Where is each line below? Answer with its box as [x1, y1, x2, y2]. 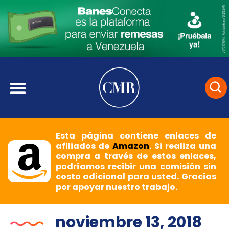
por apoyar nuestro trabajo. [55, 181, 177, 193]
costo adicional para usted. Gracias [55, 171, 216, 183]
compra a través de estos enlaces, [55, 150, 216, 163]
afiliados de [55, 140, 113, 152]
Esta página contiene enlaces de [55, 130, 216, 142]
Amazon [112, 140, 150, 152]
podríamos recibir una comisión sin [55, 161, 216, 173]
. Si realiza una [149, 140, 216, 152]
